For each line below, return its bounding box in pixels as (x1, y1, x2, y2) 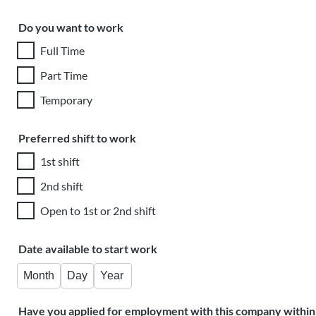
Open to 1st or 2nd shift (40, 203, 156, 217)
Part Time (40, 68, 87, 82)
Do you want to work (18, 20, 123, 34)
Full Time (40, 43, 85, 57)
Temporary (40, 92, 92, 107)
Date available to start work (18, 242, 157, 255)
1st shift (40, 154, 80, 168)
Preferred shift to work (18, 131, 136, 145)
